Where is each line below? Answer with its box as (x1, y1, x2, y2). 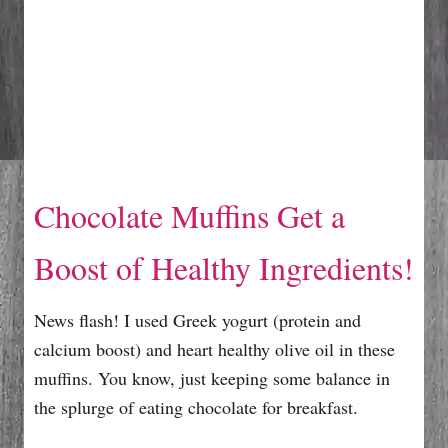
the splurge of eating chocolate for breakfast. (34, 394, 358, 419)
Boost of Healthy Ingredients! (34, 245, 414, 289)
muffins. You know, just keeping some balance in (34, 365, 390, 390)
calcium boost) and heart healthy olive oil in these (34, 336, 395, 361)
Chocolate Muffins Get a (34, 193, 345, 237)
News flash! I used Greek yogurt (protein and (34, 307, 361, 332)
